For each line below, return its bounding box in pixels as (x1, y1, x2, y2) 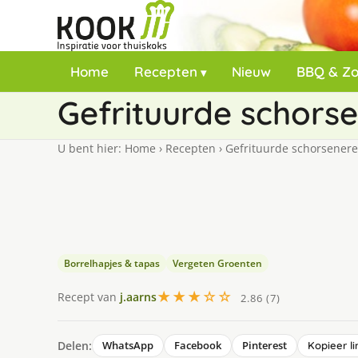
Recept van (58, 288, 120, 304)
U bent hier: (58, 141, 125, 156)
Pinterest (242, 338, 287, 352)
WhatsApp (102, 338, 153, 352)
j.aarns (120, 288, 157, 304)
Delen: (58, 337, 92, 353)
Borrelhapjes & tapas (64, 257, 160, 270)
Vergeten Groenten (173, 257, 262, 270)
